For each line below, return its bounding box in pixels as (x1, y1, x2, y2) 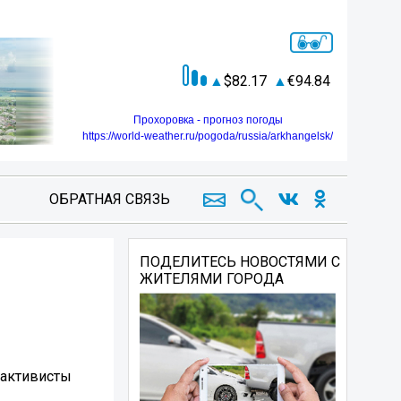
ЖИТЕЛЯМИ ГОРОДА (140, 270, 285, 287)
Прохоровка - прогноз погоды (132, 114, 283, 127)
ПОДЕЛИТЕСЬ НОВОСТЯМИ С (140, 253, 341, 270)
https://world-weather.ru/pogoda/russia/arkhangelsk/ (82, 130, 333, 143)
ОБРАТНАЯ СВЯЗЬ (48, 191, 170, 208)
